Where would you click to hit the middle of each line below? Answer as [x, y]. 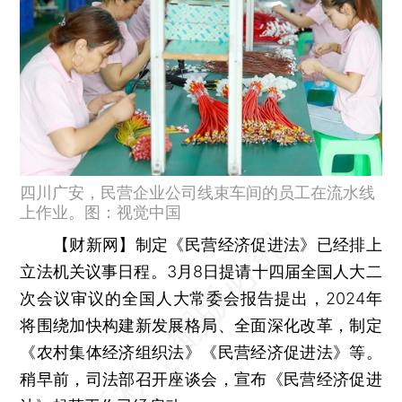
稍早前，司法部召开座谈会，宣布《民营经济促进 [201, 379]
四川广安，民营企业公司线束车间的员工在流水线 [198, 192]
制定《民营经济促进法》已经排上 [258, 244]
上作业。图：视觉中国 [101, 212]
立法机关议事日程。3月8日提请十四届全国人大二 [201, 271]
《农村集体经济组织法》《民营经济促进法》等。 [201, 352]
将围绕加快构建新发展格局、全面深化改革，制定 [201, 325]
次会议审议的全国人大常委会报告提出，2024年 [201, 298]
